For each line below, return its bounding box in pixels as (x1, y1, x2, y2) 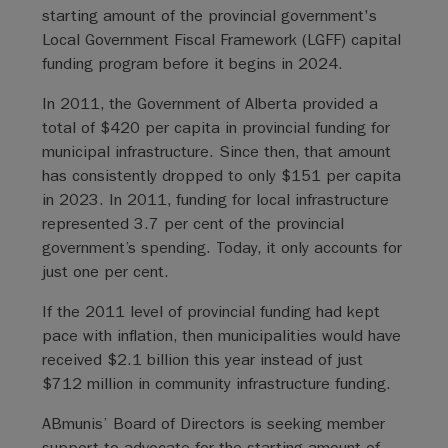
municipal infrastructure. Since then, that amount (41, 142, 391, 161)
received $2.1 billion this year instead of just (41, 350, 363, 369)
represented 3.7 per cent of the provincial (41, 214, 344, 233)
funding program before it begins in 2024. (41, 54, 343, 73)
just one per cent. (41, 262, 169, 281)
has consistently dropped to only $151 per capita (41, 166, 401, 185)
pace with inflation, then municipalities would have (41, 326, 401, 345)
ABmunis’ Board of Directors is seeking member (41, 414, 385, 433)
